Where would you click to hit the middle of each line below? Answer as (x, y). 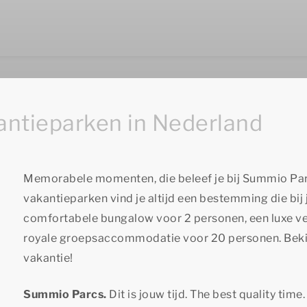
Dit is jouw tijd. (148, 294)
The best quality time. (246, 294)
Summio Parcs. (66, 294)
